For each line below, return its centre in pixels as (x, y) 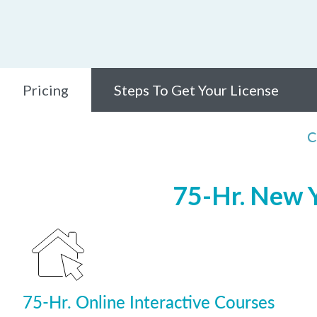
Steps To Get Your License (196, 90)
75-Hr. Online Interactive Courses (149, 301)
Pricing (46, 90)
